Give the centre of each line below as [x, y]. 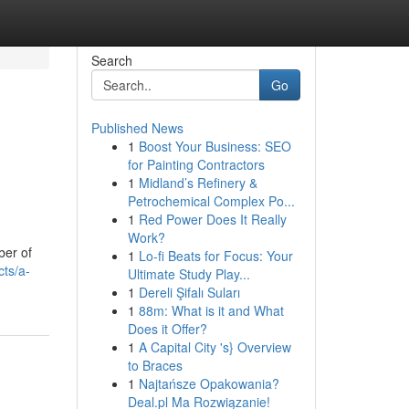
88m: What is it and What [211, 310]
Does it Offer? [167, 329]
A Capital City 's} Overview [215, 347]
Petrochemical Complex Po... [211, 201]
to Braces [155, 365]
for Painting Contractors [196, 164]
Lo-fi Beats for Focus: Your [215, 256]
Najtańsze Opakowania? [209, 383]
